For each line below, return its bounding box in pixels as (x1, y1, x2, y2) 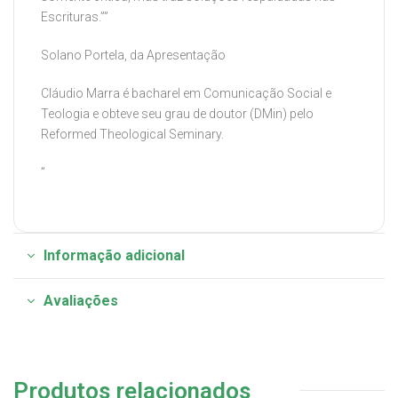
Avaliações (44, 291, 118, 309)
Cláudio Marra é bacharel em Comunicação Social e (41, 86, 331, 100)
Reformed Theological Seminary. (41, 127, 224, 141)
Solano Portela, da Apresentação (41, 48, 226, 63)
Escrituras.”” (41, 10, 108, 25)
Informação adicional (44, 246, 185, 264)
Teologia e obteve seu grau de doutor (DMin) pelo (41, 107, 314, 121)
